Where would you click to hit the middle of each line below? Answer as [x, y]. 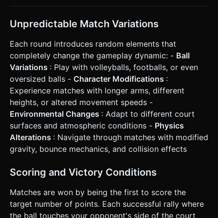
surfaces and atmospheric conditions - [82, 125]
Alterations [31, 137]
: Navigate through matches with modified [131, 137]
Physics [169, 125]
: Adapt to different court [148, 114]
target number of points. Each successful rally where [107, 204]
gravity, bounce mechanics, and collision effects [98, 149]
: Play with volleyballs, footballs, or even [124, 67]
